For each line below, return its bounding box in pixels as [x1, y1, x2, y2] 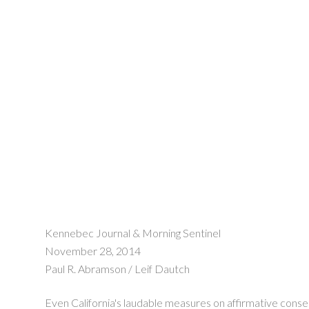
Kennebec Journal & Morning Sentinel [45, 226, 221, 240]
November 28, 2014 [45, 244, 141, 258]
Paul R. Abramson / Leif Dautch [45, 262, 190, 276]
